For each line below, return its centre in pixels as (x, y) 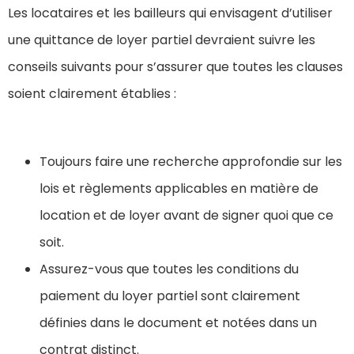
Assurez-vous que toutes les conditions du (169, 269)
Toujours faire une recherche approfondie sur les (191, 162)
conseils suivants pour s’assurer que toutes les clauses (175, 67)
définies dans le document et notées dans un (178, 323)
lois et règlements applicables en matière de (179, 189)
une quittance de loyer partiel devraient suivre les (162, 40)
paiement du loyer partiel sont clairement (170, 296)
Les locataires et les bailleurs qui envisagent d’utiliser (170, 13)
